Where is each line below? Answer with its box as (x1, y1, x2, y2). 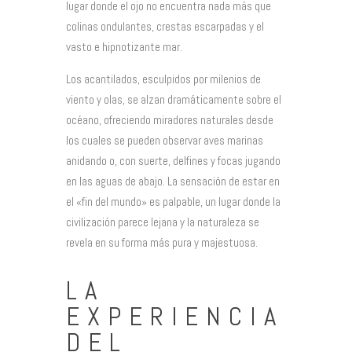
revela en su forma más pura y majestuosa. (66, 235, 258, 251)
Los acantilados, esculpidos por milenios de (66, 71, 261, 87)
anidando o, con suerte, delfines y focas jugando (66, 153, 280, 169)
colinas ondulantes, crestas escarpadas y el (66, 19, 264, 35)
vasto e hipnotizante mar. (66, 39, 182, 55)
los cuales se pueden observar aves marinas (66, 133, 263, 148)
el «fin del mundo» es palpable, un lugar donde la (66, 194, 280, 210)
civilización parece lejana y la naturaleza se (66, 214, 259, 230)
